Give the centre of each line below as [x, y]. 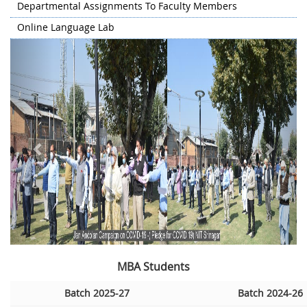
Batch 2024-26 [270, 293]
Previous [59, 48]
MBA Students [153, 267]
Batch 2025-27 [97, 293]
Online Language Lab [66, 27]
